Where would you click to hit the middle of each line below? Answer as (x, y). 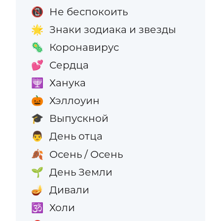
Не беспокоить (88, 11)
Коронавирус (84, 47)
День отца (76, 136)
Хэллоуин (74, 101)
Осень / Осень (86, 154)
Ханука (67, 83)
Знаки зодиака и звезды (112, 29)
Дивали (69, 189)
